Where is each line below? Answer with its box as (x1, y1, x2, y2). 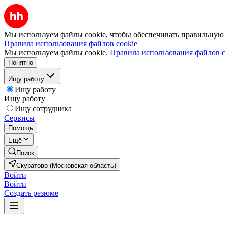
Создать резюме (4, 189, 58, 197)
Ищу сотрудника (15, 104, 72, 113)
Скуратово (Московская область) (16, 162, 116, 169)
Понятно (8, 59, 33, 66)
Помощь (8, 124, 33, 132)
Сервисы (4, 114, 35, 122)
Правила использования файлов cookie (4, 39, 137, 48)
